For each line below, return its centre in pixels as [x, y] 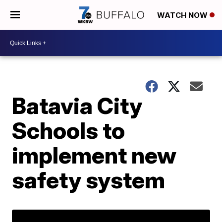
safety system [89, 180]
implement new [94, 155]
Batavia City [77, 106]
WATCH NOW [183, 15]
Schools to [69, 130]
